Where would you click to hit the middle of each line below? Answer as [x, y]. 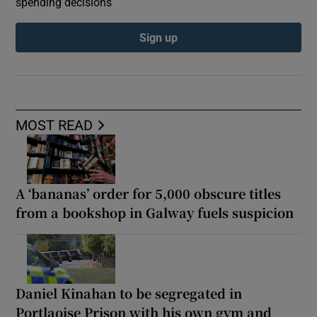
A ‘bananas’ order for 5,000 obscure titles [149, 193]
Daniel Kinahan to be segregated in [129, 293]
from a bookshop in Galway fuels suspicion [155, 212]
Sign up [158, 37]
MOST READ [54, 125]
